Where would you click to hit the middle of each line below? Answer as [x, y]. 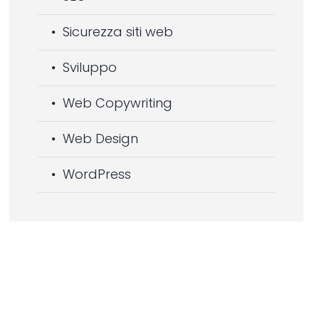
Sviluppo [89, 68]
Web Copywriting [117, 103]
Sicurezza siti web [117, 32]
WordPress [96, 174]
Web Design [100, 139]
